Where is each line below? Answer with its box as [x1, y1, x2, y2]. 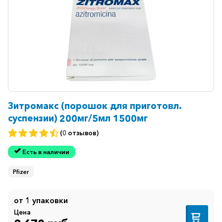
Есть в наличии [22, 148, 69, 156]
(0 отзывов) [60, 129, 99, 137]
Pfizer [13, 168, 29, 176]
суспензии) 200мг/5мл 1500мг [8, 112, 148, 124]
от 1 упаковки [14, 195, 68, 206]
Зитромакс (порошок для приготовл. [8, 100, 182, 111]
